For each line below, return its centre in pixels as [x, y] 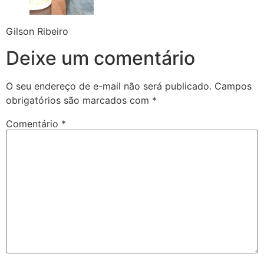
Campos [233, 86]
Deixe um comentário [100, 58]
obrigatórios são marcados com [79, 100]
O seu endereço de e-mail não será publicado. [109, 86]
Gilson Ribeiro [37, 32]
